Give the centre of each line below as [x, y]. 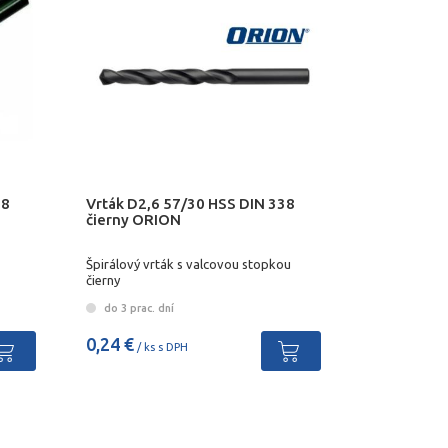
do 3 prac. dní [137, 307]
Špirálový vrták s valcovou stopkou [188, 264]
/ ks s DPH [160, 346]
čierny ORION [133, 219]
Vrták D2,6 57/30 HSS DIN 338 [190, 203]
